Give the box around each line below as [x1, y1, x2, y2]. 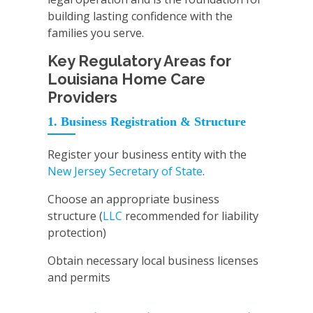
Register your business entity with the [48, 147, 247, 163]
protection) [48, 225, 106, 241]
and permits [48, 270, 110, 286]
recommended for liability [122, 208, 259, 224]
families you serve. [48, 25, 144, 41]
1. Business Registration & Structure [48, 115, 246, 129]
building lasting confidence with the [48, 8, 233, 24]
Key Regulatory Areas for [48, 52, 231, 71]
